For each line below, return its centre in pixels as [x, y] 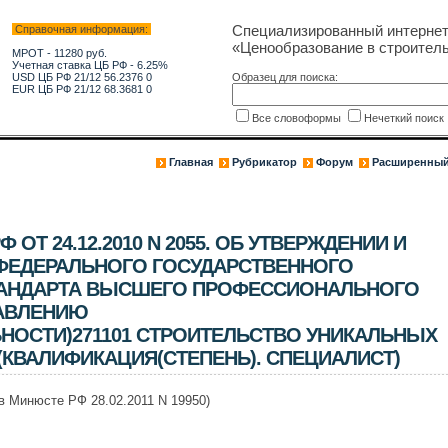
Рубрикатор [264, 162]
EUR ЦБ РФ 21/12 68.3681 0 [81, 89]
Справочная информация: [81, 29]
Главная [190, 162]
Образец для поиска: [284, 77]
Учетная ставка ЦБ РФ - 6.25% [89, 65]
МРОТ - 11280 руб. [59, 53]
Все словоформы [297, 118]
